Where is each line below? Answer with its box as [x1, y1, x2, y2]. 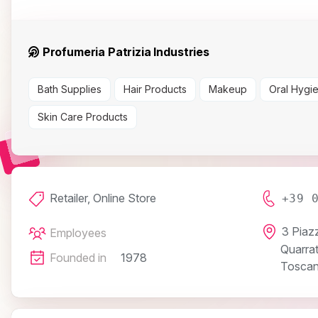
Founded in [50, 251, 106, 265]
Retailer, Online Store [50, 191, 156, 206]
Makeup [209, 83, 247, 96]
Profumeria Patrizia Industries [39, 45, 209, 60]
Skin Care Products [38, 111, 128, 124]
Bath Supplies [38, 83, 102, 96]
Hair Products [124, 83, 187, 96]
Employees [50, 226, 106, 241]
